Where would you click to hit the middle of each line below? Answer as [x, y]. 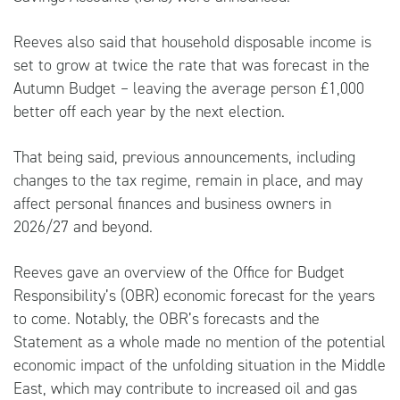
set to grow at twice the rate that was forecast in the [192, 65]
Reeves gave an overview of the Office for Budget [179, 272]
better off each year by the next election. [149, 111]
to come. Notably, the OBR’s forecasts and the [167, 318]
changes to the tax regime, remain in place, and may [188, 180]
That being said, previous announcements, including [184, 157]
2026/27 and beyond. [83, 226]
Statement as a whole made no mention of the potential [200, 342]
